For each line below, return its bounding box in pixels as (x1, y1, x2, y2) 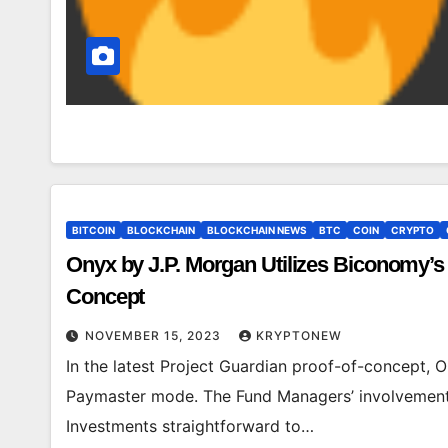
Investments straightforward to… (66, 416, 314, 436)
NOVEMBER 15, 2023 (85, 328, 225, 343)
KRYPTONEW (256, 328, 342, 343)
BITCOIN (72, 224, 115, 236)
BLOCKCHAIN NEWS (207, 224, 307, 236)
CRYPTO (391, 224, 434, 236)
